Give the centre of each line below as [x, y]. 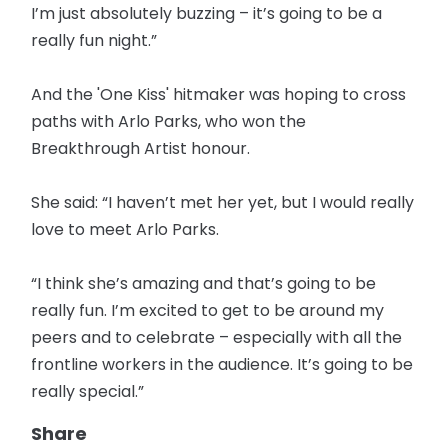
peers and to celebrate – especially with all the [217, 338]
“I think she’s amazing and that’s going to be [204, 284]
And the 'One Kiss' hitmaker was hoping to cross [219, 95]
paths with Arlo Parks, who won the [169, 122]
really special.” [88, 392]
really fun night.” [94, 41]
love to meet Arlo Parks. [125, 230]
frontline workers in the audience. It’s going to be [222, 365]
